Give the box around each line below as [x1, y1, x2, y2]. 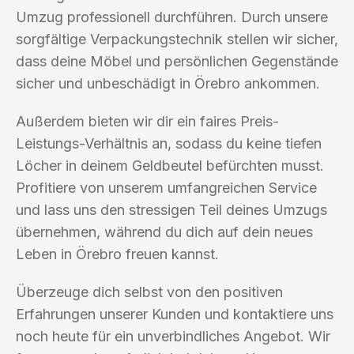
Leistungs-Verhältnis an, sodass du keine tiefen [16, 134, 322, 152]
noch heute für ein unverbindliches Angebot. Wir [16, 327, 330, 345]
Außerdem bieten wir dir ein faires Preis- [16, 112, 279, 130]
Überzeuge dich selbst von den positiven [16, 283, 283, 300]
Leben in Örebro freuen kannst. [16, 245, 219, 262]
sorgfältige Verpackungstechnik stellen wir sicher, [16, 30, 338, 47]
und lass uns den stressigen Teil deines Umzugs [16, 201, 327, 218]
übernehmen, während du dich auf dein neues [16, 223, 313, 240]
